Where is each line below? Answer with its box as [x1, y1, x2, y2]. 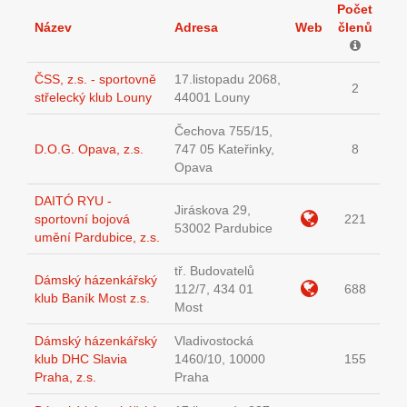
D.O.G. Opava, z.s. [35, 142, 144, 157]
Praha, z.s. [35, 370, 96, 385]
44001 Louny [174, 90, 250, 105]
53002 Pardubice [174, 221, 273, 236]
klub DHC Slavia [35, 352, 127, 367]
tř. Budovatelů [174, 263, 254, 279]
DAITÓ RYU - [35, 194, 112, 209]
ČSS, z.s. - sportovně [35, 72, 156, 87]
